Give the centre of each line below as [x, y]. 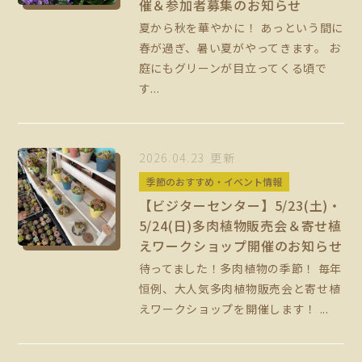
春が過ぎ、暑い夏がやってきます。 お [240, 48]
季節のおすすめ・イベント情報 [214, 182]
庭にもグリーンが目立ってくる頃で [233, 68]
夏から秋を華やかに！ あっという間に [241, 28]
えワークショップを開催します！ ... [234, 309]
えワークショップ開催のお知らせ [240, 246]
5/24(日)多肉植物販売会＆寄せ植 [240, 226]
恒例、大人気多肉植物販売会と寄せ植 [240, 289]
